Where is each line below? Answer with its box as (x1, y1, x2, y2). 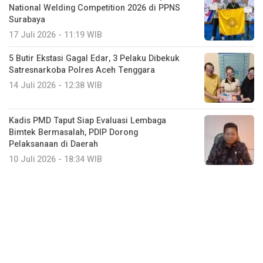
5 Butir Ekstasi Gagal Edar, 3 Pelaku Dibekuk (9, 52, 180, 65)
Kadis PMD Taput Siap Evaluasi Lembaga (9, 114, 166, 127)
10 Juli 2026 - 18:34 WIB (9, 153, 102, 166)
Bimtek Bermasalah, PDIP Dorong (9, 126, 138, 139)
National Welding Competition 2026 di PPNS (9, 1, 180, 14)
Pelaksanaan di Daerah (9, 137, 98, 150)
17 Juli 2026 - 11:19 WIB (9, 28, 102, 41)
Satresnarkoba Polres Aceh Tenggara (9, 63, 155, 76)
